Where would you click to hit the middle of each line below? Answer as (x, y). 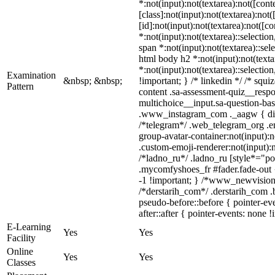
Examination (31, 75)
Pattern (20, 86)
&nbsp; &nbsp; (93, 81)
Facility (21, 238)
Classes (21, 262)
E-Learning (29, 227)
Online (20, 251)
